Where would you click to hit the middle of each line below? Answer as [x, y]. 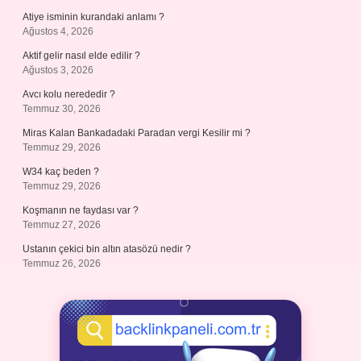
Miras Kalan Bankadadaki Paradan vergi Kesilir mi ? [137, 133]
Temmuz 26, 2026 [62, 263]
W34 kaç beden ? [61, 172]
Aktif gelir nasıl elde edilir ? [81, 56]
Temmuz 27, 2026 [62, 225]
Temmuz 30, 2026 [62, 109]
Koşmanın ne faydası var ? [81, 210]
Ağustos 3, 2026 [58, 70]
